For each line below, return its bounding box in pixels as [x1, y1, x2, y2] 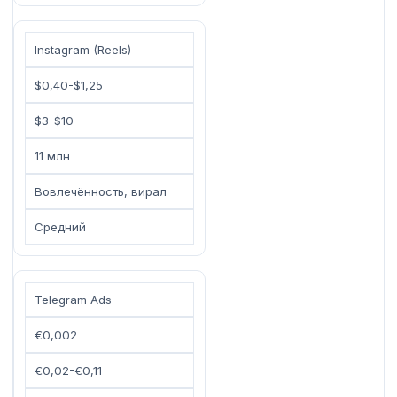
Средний [35, 219, 86, 234]
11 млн [35, 148, 70, 163]
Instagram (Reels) [35, 42, 131, 57]
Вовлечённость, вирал [35, 183, 167, 198]
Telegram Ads [35, 292, 112, 307]
